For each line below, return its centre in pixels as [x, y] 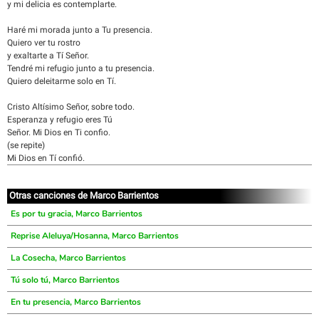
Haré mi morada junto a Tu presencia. [80, 30]
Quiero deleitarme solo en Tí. [62, 81]
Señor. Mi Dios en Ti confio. [59, 132]
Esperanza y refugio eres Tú [60, 120]
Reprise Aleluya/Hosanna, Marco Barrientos [95, 236]
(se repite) [26, 145]
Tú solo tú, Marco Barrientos [65, 280]
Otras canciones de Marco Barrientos [84, 195]
